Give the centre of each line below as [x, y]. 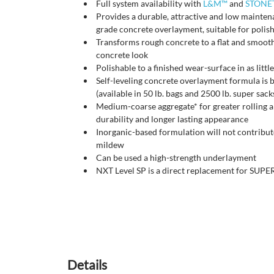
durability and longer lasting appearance [172, 119]
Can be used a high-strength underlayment [176, 158]
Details [87, 265]
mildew [110, 145]
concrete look [122, 55]
